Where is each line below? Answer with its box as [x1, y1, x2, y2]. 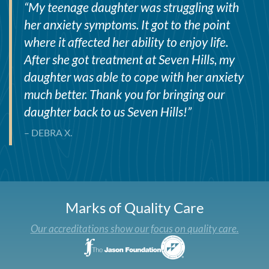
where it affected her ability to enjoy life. [24, 34, 228, 49]
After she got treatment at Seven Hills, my [24, 51, 235, 67]
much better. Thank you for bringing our [24, 86, 225, 101]
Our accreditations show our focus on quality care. [30, 222, 239, 235]
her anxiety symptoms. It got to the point [24, 16, 230, 32]
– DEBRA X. [24, 127, 72, 139]
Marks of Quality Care [65, 199, 204, 217]
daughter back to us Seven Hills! [24, 103, 187, 119]
